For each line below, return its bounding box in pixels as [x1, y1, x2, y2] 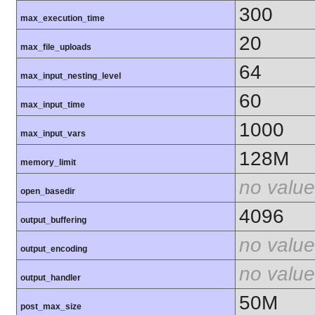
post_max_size [20, 302, 82, 312]
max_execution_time [20, 13, 105, 24]
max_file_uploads [20, 42, 91, 53]
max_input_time [20, 100, 85, 110]
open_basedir [20, 186, 75, 197]
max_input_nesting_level [20, 71, 121, 82]
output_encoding [20, 244, 87, 255]
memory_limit [20, 157, 76, 168]
